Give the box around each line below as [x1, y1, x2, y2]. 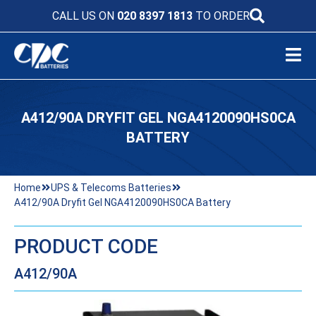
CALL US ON [51, 8, 117, 23]
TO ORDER [192, 8, 250, 23]
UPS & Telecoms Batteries [51, 182, 171, 193]
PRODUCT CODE [14, 235, 158, 258]
